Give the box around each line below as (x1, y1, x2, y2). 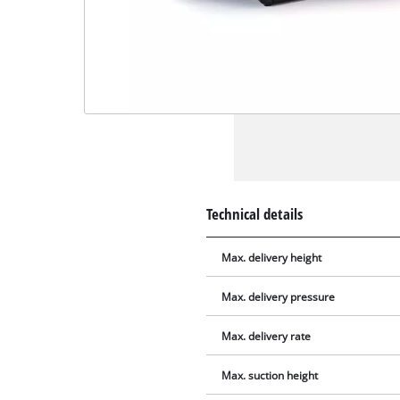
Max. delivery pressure (221, 290, 336, 304)
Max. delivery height (221, 251, 322, 265)
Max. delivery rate (221, 329, 312, 344)
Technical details (206, 204, 304, 225)
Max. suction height (221, 369, 319, 383)
